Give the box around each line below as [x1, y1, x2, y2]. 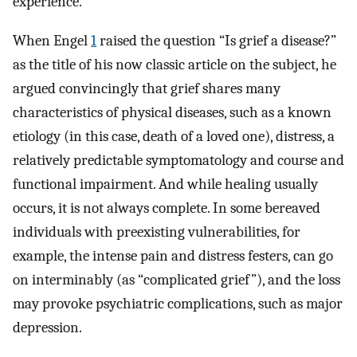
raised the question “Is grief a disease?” [96, 31, 336, 49]
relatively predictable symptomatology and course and [13, 151, 344, 169]
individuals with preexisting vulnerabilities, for [13, 222, 300, 241]
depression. [13, 318, 82, 336]
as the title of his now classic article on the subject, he [13, 55, 336, 73]
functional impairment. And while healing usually [13, 175, 318, 193]
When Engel [13, 31, 91, 49]
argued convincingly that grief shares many [13, 79, 280, 97]
